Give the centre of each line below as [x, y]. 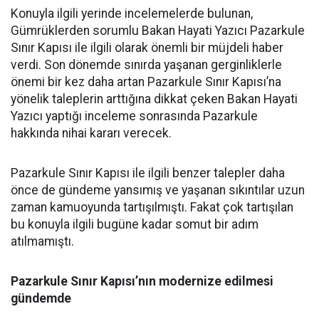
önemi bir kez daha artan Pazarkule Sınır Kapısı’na [146, 82]
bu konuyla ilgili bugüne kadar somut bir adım [135, 224]
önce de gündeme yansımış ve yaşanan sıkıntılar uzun [158, 190]
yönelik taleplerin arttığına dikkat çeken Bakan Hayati [154, 99]
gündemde [41, 298]
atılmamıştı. [42, 241]
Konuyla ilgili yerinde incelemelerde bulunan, [132, 13]
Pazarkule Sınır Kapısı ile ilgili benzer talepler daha [148, 173]
